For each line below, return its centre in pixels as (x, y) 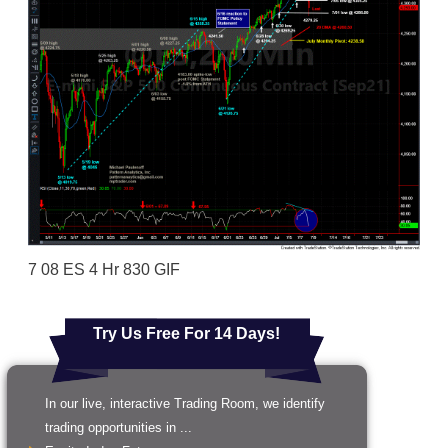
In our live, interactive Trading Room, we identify (185, 404)
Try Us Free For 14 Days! (186, 334)
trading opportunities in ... (118, 428)
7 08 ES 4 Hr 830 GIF (103, 270)
